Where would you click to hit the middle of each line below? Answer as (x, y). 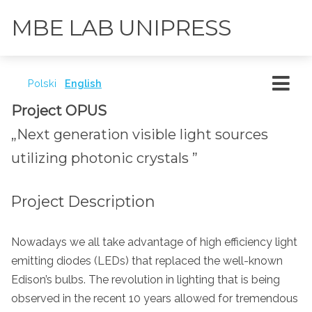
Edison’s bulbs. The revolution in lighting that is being (146, 279)
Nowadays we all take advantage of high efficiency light (154, 242)
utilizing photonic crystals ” (104, 158)
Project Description (83, 201)
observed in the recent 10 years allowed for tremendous (155, 298)
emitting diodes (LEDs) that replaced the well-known (147, 260)
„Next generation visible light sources (140, 134)
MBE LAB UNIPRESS (121, 28)
